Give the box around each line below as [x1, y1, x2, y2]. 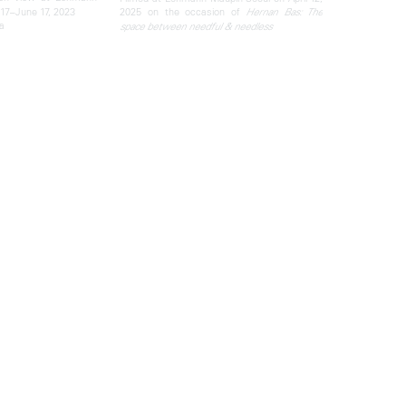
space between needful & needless [120, 19, 273, 33]
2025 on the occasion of [120, 4, 246, 18]
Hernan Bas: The [246, 5, 324, 18]
